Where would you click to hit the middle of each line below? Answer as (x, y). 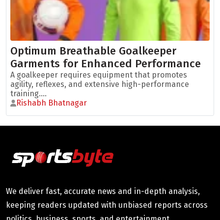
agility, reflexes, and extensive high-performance (100, 84)
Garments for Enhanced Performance (106, 64)
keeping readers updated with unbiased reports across (107, 205)
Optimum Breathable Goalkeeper (93, 51)
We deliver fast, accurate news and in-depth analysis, (103, 191)
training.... (28, 94)
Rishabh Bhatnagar (52, 103)
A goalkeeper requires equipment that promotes (99, 75)
